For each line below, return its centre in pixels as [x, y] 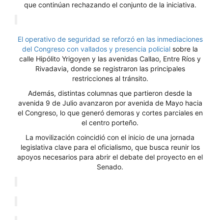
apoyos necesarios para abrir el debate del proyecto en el [110, 157]
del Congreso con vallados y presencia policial [97, 49]
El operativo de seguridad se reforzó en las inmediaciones [110, 39]
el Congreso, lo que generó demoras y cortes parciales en [110, 113]
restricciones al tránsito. [110, 78]
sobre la [185, 49]
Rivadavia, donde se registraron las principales [110, 69]
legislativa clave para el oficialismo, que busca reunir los [110, 147]
